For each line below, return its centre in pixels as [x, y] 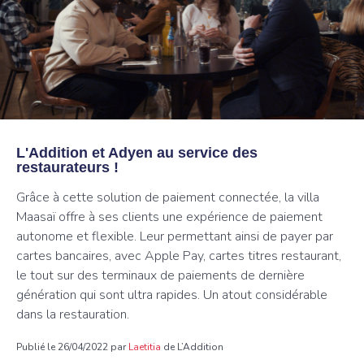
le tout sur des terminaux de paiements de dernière [160, 275]
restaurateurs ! [67, 167]
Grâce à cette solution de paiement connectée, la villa [168, 197]
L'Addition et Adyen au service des [137, 153]
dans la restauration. [73, 314]
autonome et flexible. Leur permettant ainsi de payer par [175, 236]
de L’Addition [192, 347]
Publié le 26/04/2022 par [72, 347]
